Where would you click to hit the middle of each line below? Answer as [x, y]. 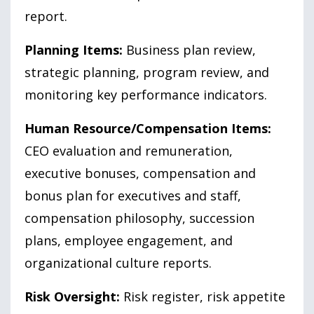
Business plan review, [189, 49]
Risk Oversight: [72, 296]
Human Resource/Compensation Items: [148, 128]
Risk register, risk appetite [203, 296]
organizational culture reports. [118, 262]
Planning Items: [74, 49]
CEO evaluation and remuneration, [129, 150]
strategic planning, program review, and [147, 72]
